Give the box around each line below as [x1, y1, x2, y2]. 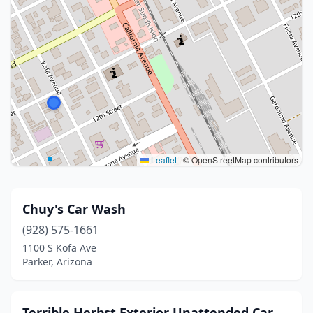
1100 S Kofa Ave [22, 241, 96, 254]
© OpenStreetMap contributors [181, 154, 298, 166]
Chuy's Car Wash [22, 201, 126, 217]
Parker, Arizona [22, 255, 92, 268]
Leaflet [149, 154, 177, 166]
